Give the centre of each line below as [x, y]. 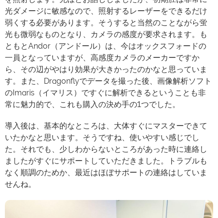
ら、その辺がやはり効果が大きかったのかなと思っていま [106, 69]
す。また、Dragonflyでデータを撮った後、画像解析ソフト [108, 81]
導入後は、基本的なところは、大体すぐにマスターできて [106, 126]
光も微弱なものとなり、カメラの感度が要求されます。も [106, 34]
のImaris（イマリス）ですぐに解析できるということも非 [105, 93]
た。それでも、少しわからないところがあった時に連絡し [106, 149]
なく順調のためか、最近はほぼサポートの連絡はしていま [106, 173]
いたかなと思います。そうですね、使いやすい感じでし [102, 137]
